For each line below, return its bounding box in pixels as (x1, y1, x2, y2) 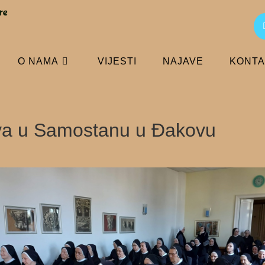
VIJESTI (98, 56, 137, 66)
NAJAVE (163, 56, 203, 66)
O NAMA (18, 56, 59, 66)
